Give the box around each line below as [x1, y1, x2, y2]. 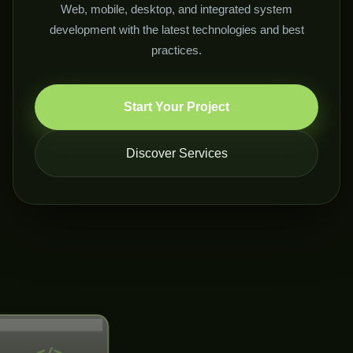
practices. [151, 43, 202, 58]
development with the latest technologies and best [49, 23, 304, 37]
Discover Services [125, 147, 228, 161]
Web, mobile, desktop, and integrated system [61, 2, 292, 17]
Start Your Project [124, 100, 229, 114]
